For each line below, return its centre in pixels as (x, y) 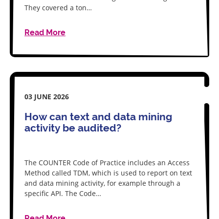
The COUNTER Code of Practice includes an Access (107, 163)
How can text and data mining (98, 117)
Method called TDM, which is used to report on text (108, 173)
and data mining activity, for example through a (102, 183)
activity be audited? (73, 128)
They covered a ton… (58, 8)
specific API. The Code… (63, 193)
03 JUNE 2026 (47, 97)
